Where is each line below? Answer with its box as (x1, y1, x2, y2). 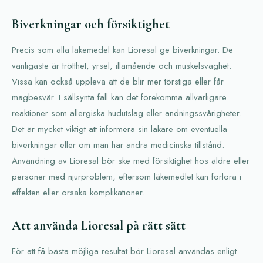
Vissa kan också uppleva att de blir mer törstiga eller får (12, 75, 224, 88)
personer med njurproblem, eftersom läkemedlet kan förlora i (12, 170, 241, 183)
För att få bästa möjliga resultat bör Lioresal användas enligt (12, 245, 237, 258)
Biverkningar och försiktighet (12, 16, 170, 32)
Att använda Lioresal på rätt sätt (12, 218, 186, 233)
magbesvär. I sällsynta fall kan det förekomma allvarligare (12, 91, 227, 104)
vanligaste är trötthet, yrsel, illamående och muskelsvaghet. (12, 59, 231, 72)
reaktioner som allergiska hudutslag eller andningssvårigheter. (12, 107, 241, 120)
